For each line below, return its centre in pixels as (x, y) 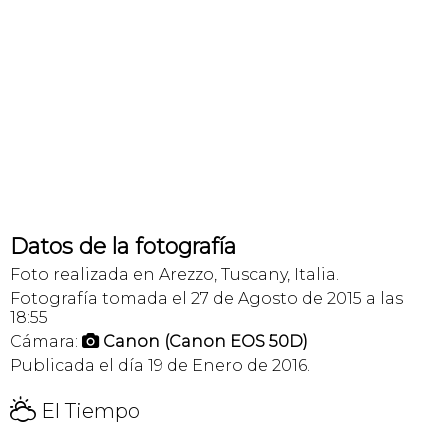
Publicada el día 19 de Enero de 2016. (160, 365)
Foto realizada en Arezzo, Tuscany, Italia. (174, 274)
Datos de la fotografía (123, 246)
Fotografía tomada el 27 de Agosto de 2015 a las (206, 298)
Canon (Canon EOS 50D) (205, 341)
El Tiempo (88, 410)
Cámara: (46, 341)
